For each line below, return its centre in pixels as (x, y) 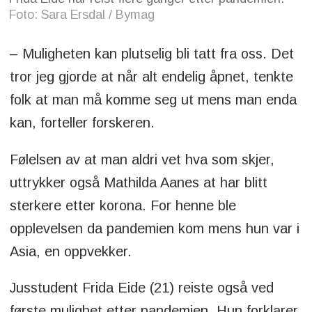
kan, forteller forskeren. (82, 122)
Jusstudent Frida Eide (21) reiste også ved (141, 288)
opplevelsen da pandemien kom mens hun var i (154, 228)
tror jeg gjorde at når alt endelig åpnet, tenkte (151, 76)
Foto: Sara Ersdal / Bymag (82, 15)
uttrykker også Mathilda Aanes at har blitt (138, 182)
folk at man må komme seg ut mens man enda (153, 99)
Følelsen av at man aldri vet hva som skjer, (142, 159)
